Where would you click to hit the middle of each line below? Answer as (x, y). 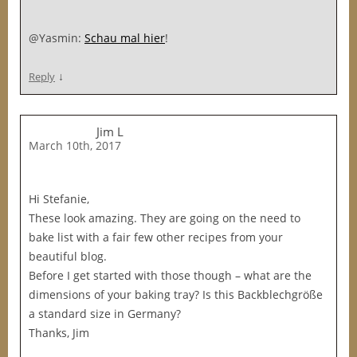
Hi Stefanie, (59, 199)
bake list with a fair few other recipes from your (156, 237)
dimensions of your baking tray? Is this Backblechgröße (176, 294)
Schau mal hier (125, 38)
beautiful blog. (68, 256)
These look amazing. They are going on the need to (165, 218)
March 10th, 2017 (75, 145)
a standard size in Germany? (105, 314)
